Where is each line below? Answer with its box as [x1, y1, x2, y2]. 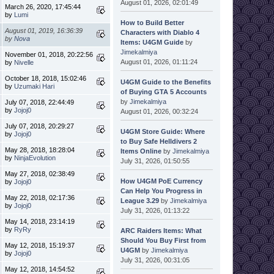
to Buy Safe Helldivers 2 [120, 137, 197, 145]
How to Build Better [120, 18, 184, 26]
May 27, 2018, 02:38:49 [5, 169, 75, 177]
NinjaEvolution [14, 154, 56, 161]
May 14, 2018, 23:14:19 [5, 217, 75, 225]
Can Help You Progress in [120, 187, 202, 194]
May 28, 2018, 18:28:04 [5, 146, 75, 154]
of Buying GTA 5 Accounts [120, 87, 207, 95]
